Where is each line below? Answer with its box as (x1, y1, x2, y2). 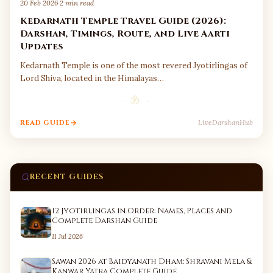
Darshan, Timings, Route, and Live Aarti (20, 27, 230, 40)
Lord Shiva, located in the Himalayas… (20, 73, 164, 83)
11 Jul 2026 (52, 232, 83, 241)
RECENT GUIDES (29, 172, 104, 182)
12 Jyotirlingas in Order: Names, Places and (52, 206, 232, 216)
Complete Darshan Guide (52, 216, 157, 226)
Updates (20, 40, 63, 53)
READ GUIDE (20, 118, 69, 127)
